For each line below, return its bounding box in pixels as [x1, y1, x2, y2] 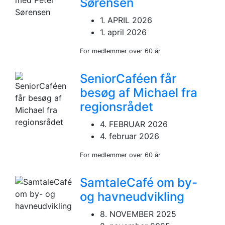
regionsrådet [80, 99, 154, 114]
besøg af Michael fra [80, 85, 198, 100]
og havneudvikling [80, 189, 185, 204]
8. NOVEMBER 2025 [100, 208, 177, 219]
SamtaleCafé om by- [80, 175, 198, 190]
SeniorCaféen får [80, 71, 177, 86]
